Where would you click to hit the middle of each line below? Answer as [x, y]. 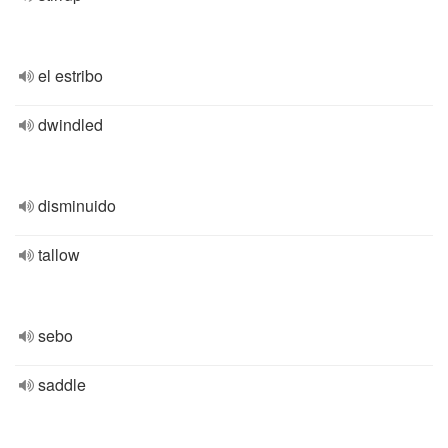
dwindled [70, 124]
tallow [59, 254]
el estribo [70, 75]
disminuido [77, 205]
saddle [62, 384]
